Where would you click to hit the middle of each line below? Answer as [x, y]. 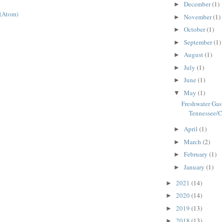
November [198, 17]
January [195, 167]
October [195, 29]
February [196, 154]
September [198, 42]
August [194, 55]
